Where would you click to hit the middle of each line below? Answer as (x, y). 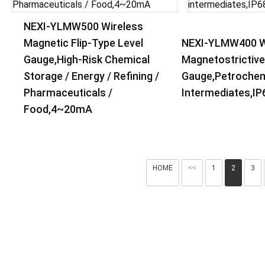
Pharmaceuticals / (68, 93)
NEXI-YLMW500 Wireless (83, 26)
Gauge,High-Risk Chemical (87, 59)
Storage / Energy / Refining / (91, 76)
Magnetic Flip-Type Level (83, 43)
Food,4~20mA (58, 109)
